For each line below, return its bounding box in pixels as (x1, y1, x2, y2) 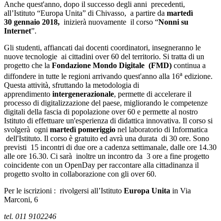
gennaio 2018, (14, 17, 60, 26)
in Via (172, 186, 191, 195)
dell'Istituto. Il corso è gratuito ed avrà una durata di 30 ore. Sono (4, 134, 209, 143)
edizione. (183, 72, 215, 80)
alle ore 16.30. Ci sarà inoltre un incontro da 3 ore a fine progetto (4, 151, 209, 160)
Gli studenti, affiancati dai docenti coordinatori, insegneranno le (4, 43, 201, 52)
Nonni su (158, 17, 188, 26)
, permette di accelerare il (114, 89, 191, 98)
